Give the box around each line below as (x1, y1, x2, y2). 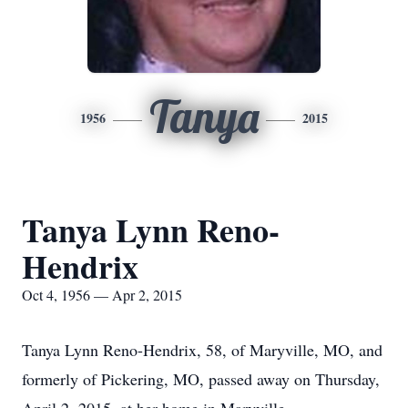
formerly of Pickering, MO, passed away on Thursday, (22, 368, 380, 390)
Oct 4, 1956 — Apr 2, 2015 (22, 285, 182, 304)
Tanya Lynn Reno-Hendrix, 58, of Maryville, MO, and (22, 339, 382, 361)
